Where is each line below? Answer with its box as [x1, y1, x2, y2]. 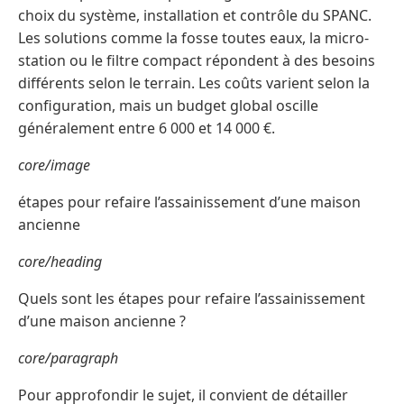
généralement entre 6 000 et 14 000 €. [18, 118, 275, 139]
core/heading [18, 252, 102, 272]
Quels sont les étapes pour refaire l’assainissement [18, 289, 365, 309]
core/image [18, 155, 90, 176]
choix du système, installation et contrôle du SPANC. [18, 5, 372, 26]
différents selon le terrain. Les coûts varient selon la [18, 73, 370, 94]
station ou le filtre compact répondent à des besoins [18, 50, 375, 71]
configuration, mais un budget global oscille [18, 96, 318, 116]
